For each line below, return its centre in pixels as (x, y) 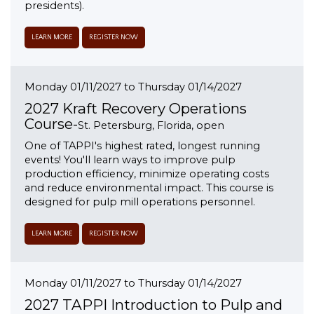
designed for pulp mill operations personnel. (140, 202)
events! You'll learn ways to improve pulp (130, 160)
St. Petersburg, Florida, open (151, 126)
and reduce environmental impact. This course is (149, 188)
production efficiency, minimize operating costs (147, 174)
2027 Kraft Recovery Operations (136, 109)
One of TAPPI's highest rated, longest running (142, 146)
